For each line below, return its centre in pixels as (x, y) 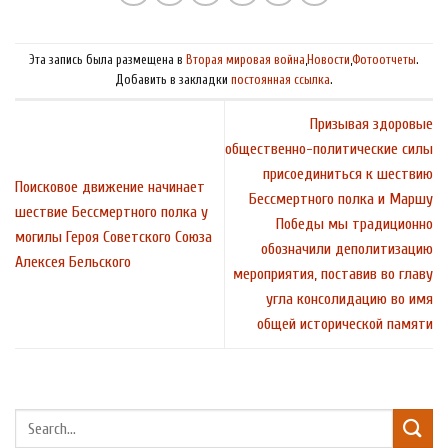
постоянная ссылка (280, 80)
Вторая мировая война (245, 60)
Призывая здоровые (371, 124)
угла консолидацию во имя (349, 299)
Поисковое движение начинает (110, 186)
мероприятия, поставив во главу (333, 274)
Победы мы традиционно (354, 224)
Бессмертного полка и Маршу (341, 199)
